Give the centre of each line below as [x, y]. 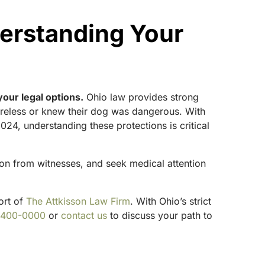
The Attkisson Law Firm [78, 201]
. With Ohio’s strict [171, 201]
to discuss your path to [160, 215]
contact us [84, 215]
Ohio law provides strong [141, 97]
